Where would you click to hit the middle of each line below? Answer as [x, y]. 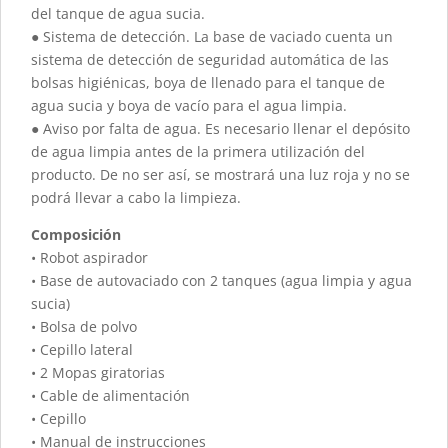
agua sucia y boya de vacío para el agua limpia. [189, 105]
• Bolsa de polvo [84, 326]
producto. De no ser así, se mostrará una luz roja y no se [220, 174]
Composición [76, 234]
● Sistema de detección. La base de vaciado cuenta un [212, 36]
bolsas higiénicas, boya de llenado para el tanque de [208, 82]
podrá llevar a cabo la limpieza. [136, 197]
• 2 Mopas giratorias [98, 372]
